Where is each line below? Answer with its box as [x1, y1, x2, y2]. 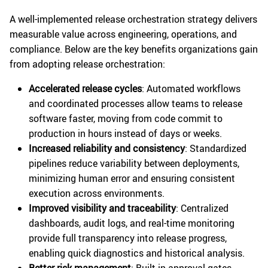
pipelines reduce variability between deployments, [29, 156, 239, 170]
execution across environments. [29, 186, 165, 200]
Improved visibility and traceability [29, 201, 176, 215]
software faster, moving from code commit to [29, 111, 223, 125]
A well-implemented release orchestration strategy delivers [10, 12, 257, 26]
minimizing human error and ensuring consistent [29, 171, 235, 185]
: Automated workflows [142, 81, 240, 95]
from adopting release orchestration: [10, 57, 165, 71]
